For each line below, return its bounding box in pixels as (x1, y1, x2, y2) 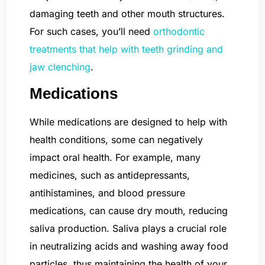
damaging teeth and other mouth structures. (30, 7, 225, 20)
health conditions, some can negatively (30, 134, 203, 146)
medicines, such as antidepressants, (30, 169, 190, 182)
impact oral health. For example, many (30, 151, 201, 164)
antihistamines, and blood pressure (30, 187, 185, 199)
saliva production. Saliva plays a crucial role (30, 222, 227, 235)
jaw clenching (30, 60, 91, 73)
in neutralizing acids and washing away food (30, 240, 228, 253)
